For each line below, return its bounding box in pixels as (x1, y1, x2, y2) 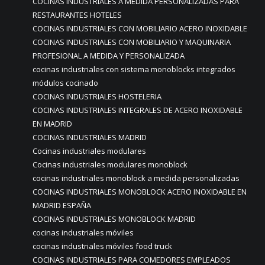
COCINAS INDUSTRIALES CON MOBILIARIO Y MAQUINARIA (33, 37, 231, 47)
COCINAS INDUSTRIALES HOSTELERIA (33, 91, 161, 102)
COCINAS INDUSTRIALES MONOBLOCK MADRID (33, 214, 196, 224)
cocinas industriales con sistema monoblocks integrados (33, 64, 235, 75)
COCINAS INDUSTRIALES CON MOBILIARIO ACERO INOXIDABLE (33, 23, 247, 34)
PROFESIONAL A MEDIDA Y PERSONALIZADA (33, 50, 185, 61)
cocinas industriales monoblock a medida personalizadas (33, 173, 240, 183)
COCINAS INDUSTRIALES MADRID (33, 132, 147, 143)
